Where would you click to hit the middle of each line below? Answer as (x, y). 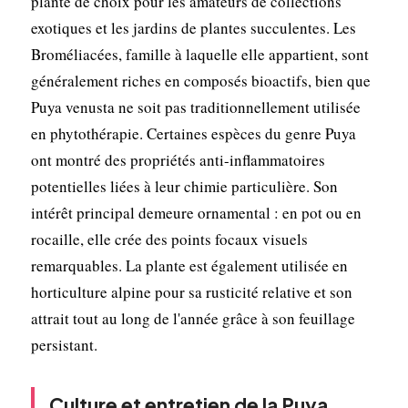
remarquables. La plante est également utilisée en (189, 265)
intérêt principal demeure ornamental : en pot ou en (196, 212)
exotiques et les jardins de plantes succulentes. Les (193, 27)
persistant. (64, 344)
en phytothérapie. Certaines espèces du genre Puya (193, 133)
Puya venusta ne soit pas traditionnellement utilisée (195, 107)
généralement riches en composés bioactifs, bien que (200, 80)
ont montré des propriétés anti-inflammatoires (178, 159)
